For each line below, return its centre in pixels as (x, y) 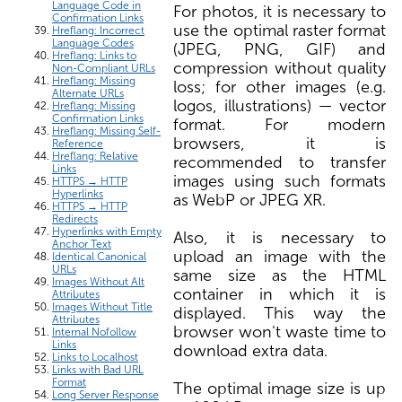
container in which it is (280, 294)
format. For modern (280, 124)
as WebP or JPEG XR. (249, 200)
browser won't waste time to (280, 332)
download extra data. (250, 350)
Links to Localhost (95, 357)
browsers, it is (280, 143)
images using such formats (280, 181)
